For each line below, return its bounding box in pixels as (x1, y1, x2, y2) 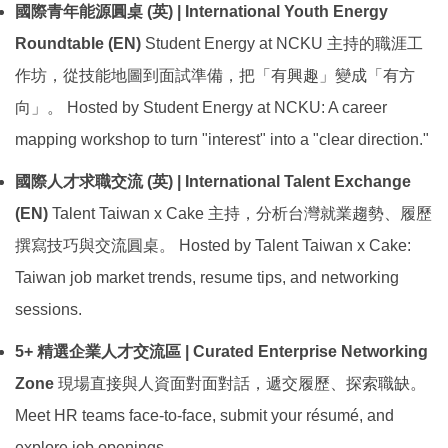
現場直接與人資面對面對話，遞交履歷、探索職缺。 (54, 375, 426, 393)
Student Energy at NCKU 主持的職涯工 (141, 35, 423, 53)
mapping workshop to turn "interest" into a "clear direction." (15, 131, 429, 149)
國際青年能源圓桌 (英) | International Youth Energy (15, 3, 388, 21)
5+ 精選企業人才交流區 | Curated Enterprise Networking (15, 343, 428, 361)
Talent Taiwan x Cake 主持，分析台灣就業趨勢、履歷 (48, 205, 432, 223)
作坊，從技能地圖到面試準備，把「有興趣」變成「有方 (15, 67, 415, 85)
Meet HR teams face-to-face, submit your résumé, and (15, 407, 394, 425)
